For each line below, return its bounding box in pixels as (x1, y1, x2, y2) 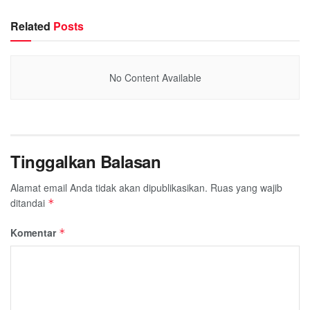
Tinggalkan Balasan (10, 149, 161, 173)
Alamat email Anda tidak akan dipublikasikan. (10, 180, 208, 194)
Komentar (10, 225, 59, 239)
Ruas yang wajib (210, 180, 282, 194)
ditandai (10, 195, 48, 210)
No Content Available (109, 70, 201, 84)
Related (10, 17, 51, 34)
